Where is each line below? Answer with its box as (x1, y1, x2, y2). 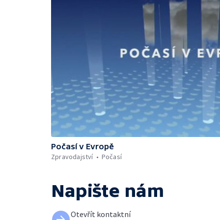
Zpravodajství (51, 152, 93, 161)
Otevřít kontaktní (71, 209, 131, 219)
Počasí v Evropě (51, 141, 114, 151)
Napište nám (51, 180, 164, 201)
